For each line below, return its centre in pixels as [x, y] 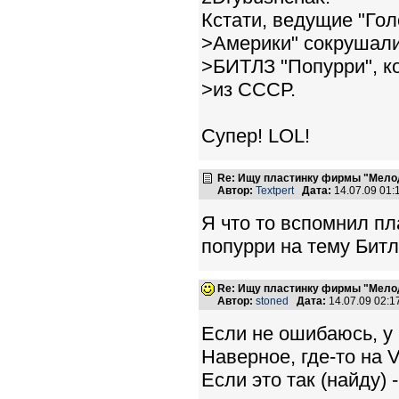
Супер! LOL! [256, 136]
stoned [272, 301]
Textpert [275, 191]
